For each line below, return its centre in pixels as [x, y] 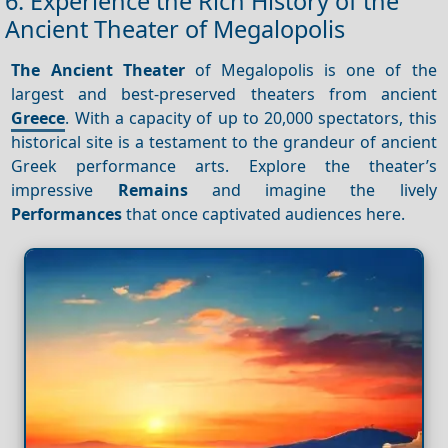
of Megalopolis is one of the [310, 69]
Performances [67, 213]
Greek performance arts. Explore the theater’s [224, 165]
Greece [38, 117]
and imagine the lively [312, 189]
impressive [64, 189]
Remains [152, 189]
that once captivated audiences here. [264, 213]
